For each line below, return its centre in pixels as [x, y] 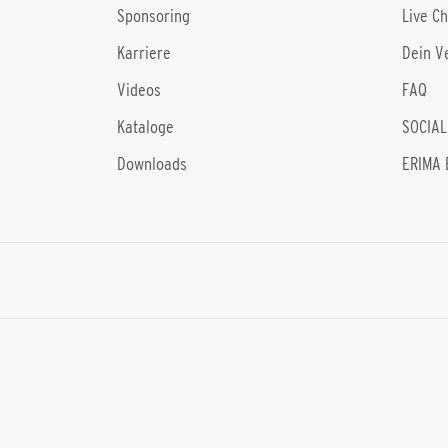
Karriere [144, 53]
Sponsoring [153, 16]
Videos [139, 90]
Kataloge [145, 127]
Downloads [152, 164]
